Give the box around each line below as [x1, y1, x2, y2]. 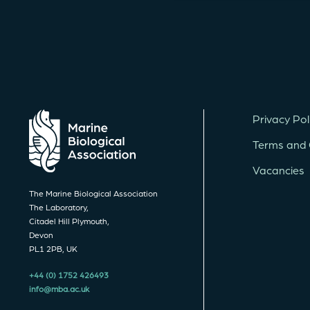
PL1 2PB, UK [29, 242, 77, 254]
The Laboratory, [29, 201, 89, 212]
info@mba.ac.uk [29, 282, 89, 294]
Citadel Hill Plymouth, [29, 215, 109, 226]
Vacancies [253, 163, 304, 178]
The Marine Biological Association [29, 187, 158, 199]
